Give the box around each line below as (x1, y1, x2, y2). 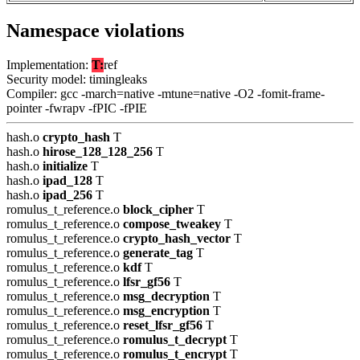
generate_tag (123, 246, 193, 260)
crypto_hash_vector (123, 231, 231, 246)
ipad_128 (43, 174, 92, 188)
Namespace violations (6, 20, 184, 42)
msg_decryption (123, 289, 210, 304)
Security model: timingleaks (6, 72, 147, 87)
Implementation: (6, 58, 92, 72)
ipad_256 (43, 188, 92, 202)
